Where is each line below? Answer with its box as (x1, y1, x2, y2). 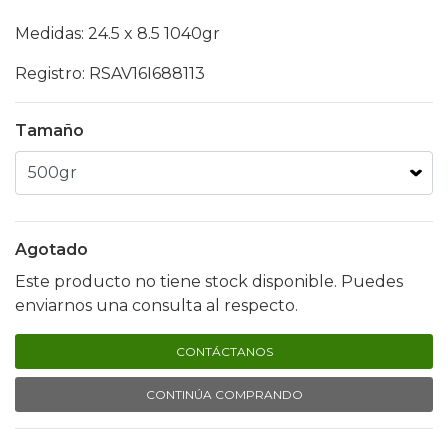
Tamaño (15, 121, 84, 141)
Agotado (15, 240, 88, 260)
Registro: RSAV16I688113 (15, 64, 205, 84)
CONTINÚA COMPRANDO (145, 387, 303, 403)
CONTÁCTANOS (175, 344, 273, 360)
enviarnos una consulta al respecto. (15, 296, 298, 316)
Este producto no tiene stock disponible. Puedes (15, 272, 403, 292)
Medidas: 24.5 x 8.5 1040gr (15, 24, 224, 44)
